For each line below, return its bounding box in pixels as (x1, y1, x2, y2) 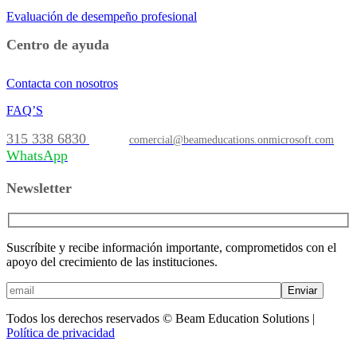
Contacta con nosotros (6, 76, 118, 90)
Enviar (288, 284, 317, 297)
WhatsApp (6, 147, 68, 163)
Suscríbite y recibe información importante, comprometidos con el (6, 241, 336, 255)
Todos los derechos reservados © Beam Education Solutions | (6, 312, 315, 326)
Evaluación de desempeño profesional (6, 9, 197, 23)
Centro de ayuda (6, 36, 109, 53)
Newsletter (6, 179, 72, 196)
